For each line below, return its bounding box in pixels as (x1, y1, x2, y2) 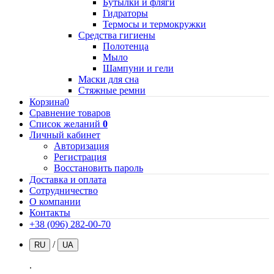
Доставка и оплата (29, 174, 106, 185)
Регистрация (54, 152, 106, 163)
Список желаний (29, 119, 103, 130)
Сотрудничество (29, 185, 98, 196)
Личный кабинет (29, 130, 100, 141)
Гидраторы (103, 8, 148, 19)
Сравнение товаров (29, 108, 111, 119)
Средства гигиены (78, 30, 155, 41)
